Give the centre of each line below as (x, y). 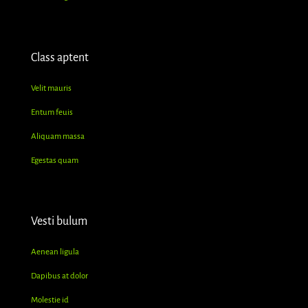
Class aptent (60, 58)
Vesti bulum (59, 222)
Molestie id (50, 300)
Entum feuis (52, 113)
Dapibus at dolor (59, 276)
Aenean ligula (55, 252)
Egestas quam (55, 161)
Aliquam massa (58, 137)
